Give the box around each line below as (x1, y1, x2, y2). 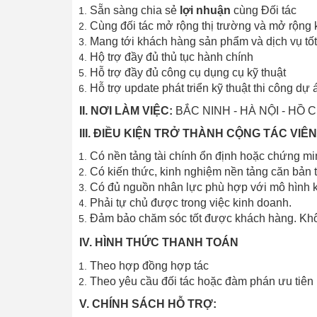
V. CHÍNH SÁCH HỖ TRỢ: (79, 298, 217, 311)
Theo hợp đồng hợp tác (90, 260, 209, 272)
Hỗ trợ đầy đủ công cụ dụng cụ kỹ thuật (90, 67, 286, 79)
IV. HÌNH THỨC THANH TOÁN (79, 236, 238, 249)
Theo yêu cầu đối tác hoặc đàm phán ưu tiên (90, 275, 313, 288)
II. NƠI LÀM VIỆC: (79, 105, 173, 117)
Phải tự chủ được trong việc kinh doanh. (90, 197, 292, 209)
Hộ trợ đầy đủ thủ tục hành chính (90, 51, 253, 64)
